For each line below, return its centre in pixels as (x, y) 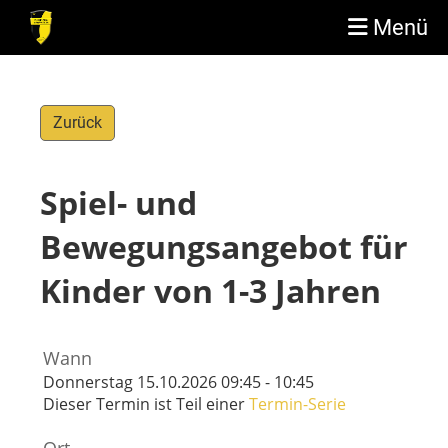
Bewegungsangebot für (224, 246)
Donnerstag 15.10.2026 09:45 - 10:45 (178, 382)
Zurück (77, 122)
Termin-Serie (297, 404)
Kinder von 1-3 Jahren (210, 290)
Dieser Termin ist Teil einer (146, 404)
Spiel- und (118, 202)
